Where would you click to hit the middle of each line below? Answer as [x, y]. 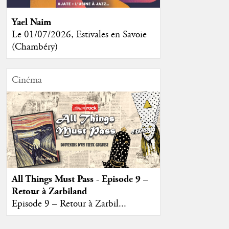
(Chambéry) [35, 47]
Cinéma [27, 81]
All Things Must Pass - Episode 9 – [80, 179]
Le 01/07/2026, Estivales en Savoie [79, 35]
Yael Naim [31, 22]
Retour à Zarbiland [49, 192]
